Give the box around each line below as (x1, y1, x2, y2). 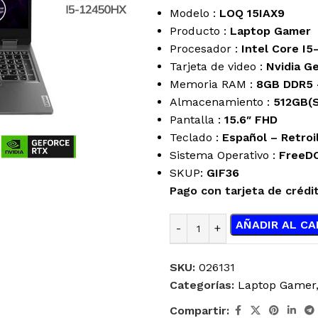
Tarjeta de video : (170, 59, 266, 73)
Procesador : (170, 41, 241, 55)
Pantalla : (170, 112, 224, 126)
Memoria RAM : (170, 77, 256, 91)
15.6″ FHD (224, 112, 278, 126)
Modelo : (170, 6, 219, 20)
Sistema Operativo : (170, 148, 279, 162)
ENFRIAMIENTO (19, 297, 95, 309)
